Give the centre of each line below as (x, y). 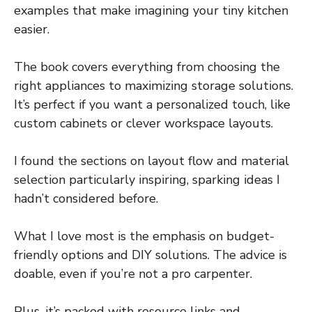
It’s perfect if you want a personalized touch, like (152, 105)
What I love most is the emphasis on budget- (144, 236)
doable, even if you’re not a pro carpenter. (133, 274)
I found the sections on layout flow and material (151, 161)
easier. (32, 30)
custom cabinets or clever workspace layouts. (143, 124)
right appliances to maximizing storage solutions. (154, 86)
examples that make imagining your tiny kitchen (151, 11)
